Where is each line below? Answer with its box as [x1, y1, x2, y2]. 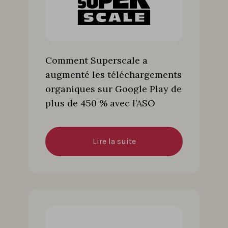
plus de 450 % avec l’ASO [45, 97, 155, 109]
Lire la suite [92, 136, 136, 146]
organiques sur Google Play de [45, 82, 182, 95]
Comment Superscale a [45, 54, 148, 66]
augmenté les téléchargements [45, 68, 182, 80]
